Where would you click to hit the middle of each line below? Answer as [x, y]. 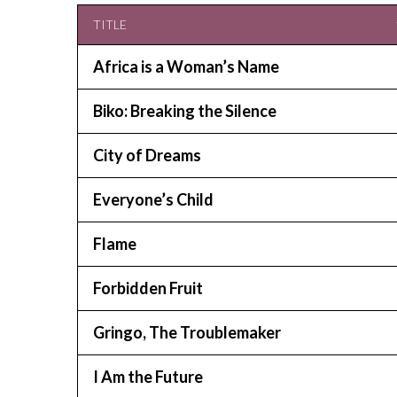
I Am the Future [148, 377]
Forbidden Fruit [148, 288]
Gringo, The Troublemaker [187, 332]
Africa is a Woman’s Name [186, 66]
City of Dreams [147, 155]
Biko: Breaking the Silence [185, 111]
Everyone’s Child [153, 199]
